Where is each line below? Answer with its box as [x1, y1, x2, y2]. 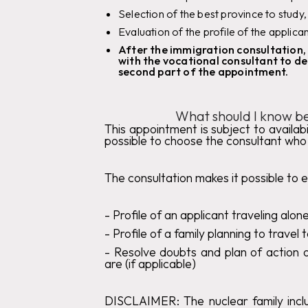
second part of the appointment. [118, 64, 289, 78]
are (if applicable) [104, 255, 196, 272]
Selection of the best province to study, [118, 6, 307, 21]
